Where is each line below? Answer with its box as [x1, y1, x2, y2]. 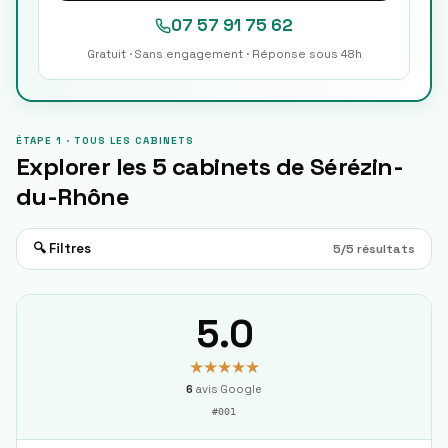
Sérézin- [309, 151, 404, 182]
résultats [354, 241, 415, 257]
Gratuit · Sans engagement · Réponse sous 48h [86, 47, 362, 61]
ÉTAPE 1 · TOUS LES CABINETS [16, 134, 194, 147]
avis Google [193, 382, 262, 396]
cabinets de [166, 151, 310, 182]
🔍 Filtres [33, 240, 91, 257]
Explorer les [16, 151, 153, 182]
